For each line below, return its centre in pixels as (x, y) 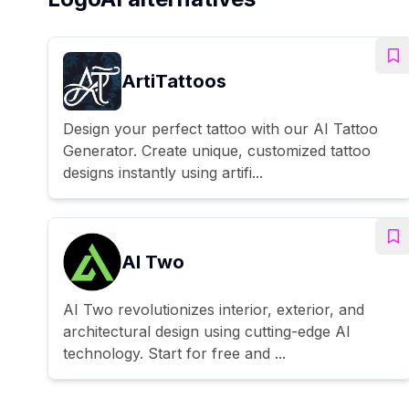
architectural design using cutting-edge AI (207, 331)
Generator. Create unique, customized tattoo (217, 150)
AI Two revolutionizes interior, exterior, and (214, 309)
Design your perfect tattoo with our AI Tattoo (220, 128)
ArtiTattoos (174, 81)
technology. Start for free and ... (174, 353)
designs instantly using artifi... (163, 172)
